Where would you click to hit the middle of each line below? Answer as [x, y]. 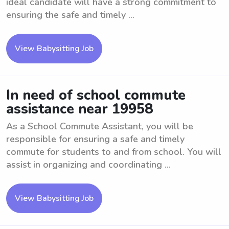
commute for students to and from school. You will [114, 152]
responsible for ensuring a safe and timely [95, 139]
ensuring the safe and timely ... [70, 15]
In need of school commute [96, 95]
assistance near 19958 [79, 109]
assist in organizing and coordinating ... [88, 165]
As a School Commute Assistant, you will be [100, 126]
